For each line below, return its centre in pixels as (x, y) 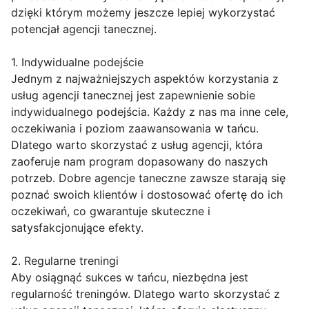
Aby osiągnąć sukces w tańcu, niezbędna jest (130, 278)
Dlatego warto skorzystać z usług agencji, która (137, 145)
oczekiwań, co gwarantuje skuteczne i (111, 211)
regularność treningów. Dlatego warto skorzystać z (146, 294)
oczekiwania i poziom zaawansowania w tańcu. (135, 129)
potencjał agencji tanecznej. (84, 29)
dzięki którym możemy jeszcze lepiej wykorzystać (143, 13)
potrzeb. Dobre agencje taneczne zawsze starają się (148, 178)
